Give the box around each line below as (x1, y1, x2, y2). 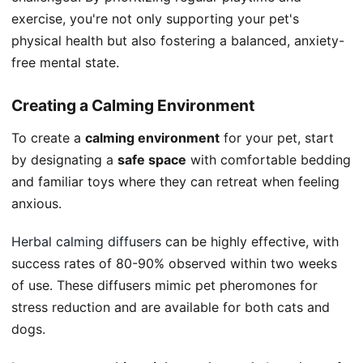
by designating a (11, 152, 117, 169)
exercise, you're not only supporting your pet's (11, 11, 299, 28)
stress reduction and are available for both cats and (11, 299, 330, 316)
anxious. (11, 195, 62, 212)
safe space (117, 152, 186, 169)
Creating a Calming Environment (11, 96, 254, 116)
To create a (11, 130, 85, 147)
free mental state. (11, 54, 119, 71)
